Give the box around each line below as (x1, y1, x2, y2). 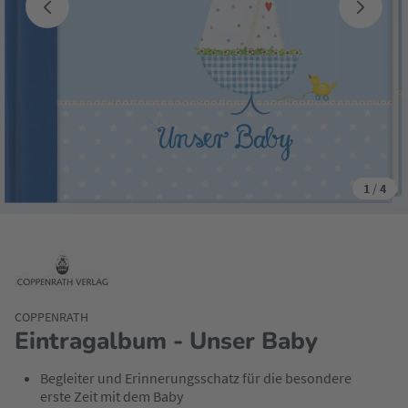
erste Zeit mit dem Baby (40, 387, 183, 405)
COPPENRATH (15, 309, 88, 325)
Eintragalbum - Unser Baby (15, 325, 318, 357)
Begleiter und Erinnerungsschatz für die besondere (40, 369, 352, 387)
